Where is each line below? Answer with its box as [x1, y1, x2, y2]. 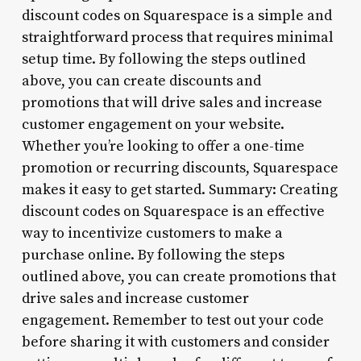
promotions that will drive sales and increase [21, 93, 322, 112]
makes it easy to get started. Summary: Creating [21, 180, 338, 199]
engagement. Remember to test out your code [21, 310, 324, 330]
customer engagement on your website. [21, 114, 284, 134]
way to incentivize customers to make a [21, 223, 283, 243]
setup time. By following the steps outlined [21, 49, 305, 68]
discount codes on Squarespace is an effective [21, 201, 325, 221]
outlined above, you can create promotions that [21, 267, 336, 286]
